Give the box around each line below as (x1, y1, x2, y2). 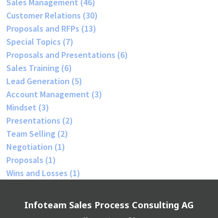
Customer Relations (6, 9, 83, 21)
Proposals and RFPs (6, 22, 82, 34)
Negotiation (6, 141, 55, 152)
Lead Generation (6, 75, 72, 87)
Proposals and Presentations (6, 49, 118, 60)
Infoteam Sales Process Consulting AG (24, 199, 194, 211)
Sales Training (6, 62, 62, 73)
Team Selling (6, 127, 58, 139)
